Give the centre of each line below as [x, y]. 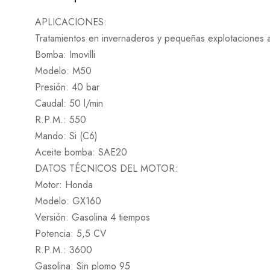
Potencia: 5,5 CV [71, 234]
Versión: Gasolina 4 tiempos [93, 217]
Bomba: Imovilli [65, 55]
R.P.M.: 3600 [64, 250]
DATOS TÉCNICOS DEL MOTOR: [106, 168]
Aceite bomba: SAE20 [81, 152]
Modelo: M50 [63, 71]
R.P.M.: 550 [61, 120]
